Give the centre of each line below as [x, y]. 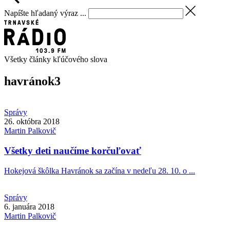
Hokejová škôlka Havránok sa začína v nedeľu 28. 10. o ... [100, 170]
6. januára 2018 [29, 206]
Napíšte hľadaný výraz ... [45, 13]
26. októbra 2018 [32, 122]
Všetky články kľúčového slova [56, 60]
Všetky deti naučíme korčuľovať [73, 150]
